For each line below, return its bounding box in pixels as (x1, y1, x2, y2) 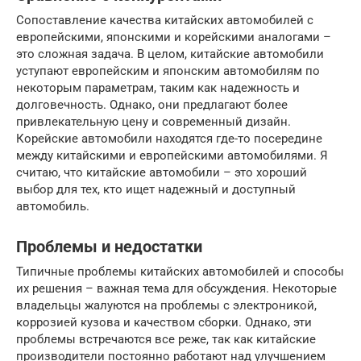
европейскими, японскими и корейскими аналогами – (16, 29, 331, 44)
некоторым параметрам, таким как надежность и (16, 80, 300, 95)
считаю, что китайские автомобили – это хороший (16, 164, 307, 180)
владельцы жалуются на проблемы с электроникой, (16, 297, 317, 313)
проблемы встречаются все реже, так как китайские (16, 331, 316, 346)
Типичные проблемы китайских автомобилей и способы (16, 263, 344, 279)
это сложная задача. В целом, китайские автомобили (16, 46, 324, 61)
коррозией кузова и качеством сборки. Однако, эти (16, 314, 312, 330)
